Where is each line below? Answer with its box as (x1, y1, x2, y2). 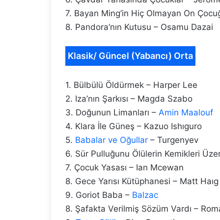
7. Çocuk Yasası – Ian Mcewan (65, 163, 184, 173)
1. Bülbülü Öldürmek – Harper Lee (65, 80, 197, 90)
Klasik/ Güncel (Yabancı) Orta (68, 51, 193, 61)
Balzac (132, 190, 158, 200)
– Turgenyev (148, 135, 198, 145)
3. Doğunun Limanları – (65, 108, 159, 118)
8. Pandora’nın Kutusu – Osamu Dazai (65, 22, 213, 32)
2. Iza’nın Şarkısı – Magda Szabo (65, 94, 192, 104)
